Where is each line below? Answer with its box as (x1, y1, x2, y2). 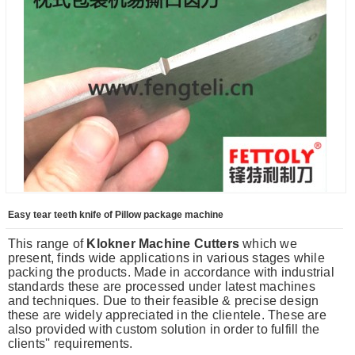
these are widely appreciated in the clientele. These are (7, 308, 326, 323)
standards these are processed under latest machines (7, 280, 315, 294)
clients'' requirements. (7, 337, 133, 351)
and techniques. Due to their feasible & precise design (7, 294, 319, 308)
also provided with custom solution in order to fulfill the (7, 323, 320, 337)
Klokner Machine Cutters (86, 237, 240, 251)
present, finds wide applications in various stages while (7, 251, 325, 265)
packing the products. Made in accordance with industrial (7, 265, 334, 280)
